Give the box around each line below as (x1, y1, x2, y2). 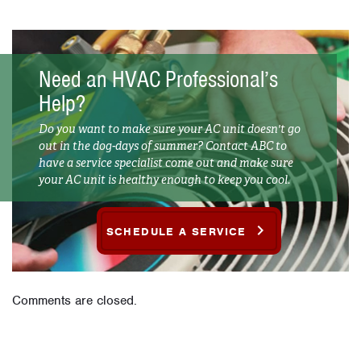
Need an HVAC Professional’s (39, 64, 278, 93)
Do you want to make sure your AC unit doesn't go (39, 122, 301, 137)
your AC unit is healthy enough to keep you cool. (39, 172, 290, 188)
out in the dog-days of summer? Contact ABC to (39, 139, 287, 154)
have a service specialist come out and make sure (39, 156, 293, 171)
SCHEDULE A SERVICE (106, 225, 251, 239)
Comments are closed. (12, 292, 137, 309)
